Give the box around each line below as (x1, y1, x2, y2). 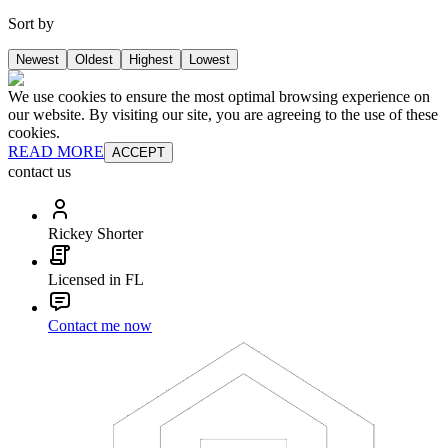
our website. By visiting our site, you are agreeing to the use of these (8, 105, 438, 123)
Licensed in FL (48, 270, 144, 288)
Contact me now (48, 316, 152, 334)
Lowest (189, 51, 230, 67)
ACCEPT (112, 144, 165, 160)
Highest (129, 51, 173, 67)
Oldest (75, 51, 113, 67)
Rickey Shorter (48, 224, 143, 242)
